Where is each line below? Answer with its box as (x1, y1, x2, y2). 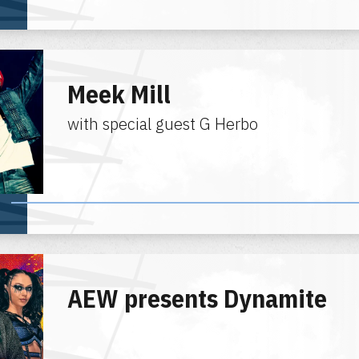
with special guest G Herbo (67, 113, 258, 135)
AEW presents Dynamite (67, 282, 327, 315)
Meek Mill (67, 78, 171, 111)
